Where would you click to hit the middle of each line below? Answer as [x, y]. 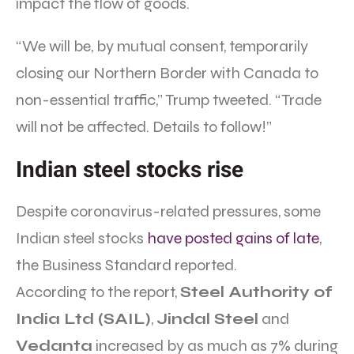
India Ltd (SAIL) [83, 319]
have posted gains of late [233, 239]
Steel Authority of [256, 292]
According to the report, [98, 292]
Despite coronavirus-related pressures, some [168, 212]
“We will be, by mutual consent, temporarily [162, 47]
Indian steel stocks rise [130, 170]
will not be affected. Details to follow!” [144, 127]
